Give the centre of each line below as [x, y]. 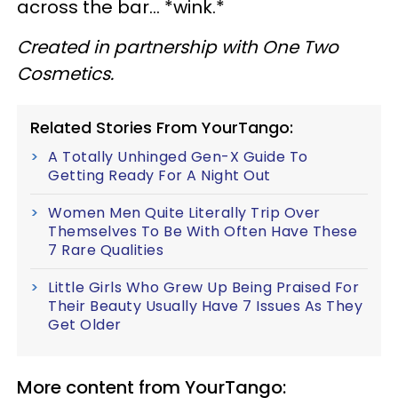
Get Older [85, 324]
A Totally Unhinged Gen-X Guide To [178, 156]
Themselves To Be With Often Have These [203, 231]
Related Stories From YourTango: [162, 127]
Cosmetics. [65, 73]
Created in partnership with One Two [178, 47]
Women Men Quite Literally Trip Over [184, 212]
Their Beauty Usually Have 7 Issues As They [205, 306]
